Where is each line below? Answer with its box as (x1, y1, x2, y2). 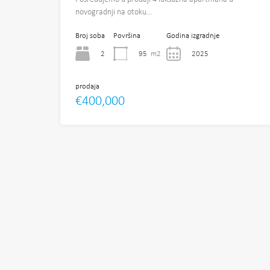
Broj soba (75, 32, 105, 40)
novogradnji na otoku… (75, 8, 152, 17)
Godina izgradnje (166, 32, 219, 40)
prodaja (75, 83, 99, 91)
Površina (113, 32, 140, 40)
